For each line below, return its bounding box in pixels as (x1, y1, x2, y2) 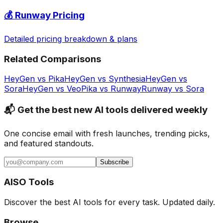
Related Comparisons (4, 53, 101, 65)
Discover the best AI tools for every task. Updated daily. (4, 197, 215, 208)
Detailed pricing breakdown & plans (4, 33, 137, 44)
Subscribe (100, 158, 129, 166)
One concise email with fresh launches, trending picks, (4, 128, 210, 138)
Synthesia (109, 74, 145, 84)
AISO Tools (4, 176, 54, 188)
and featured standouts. (4, 138, 94, 148)
